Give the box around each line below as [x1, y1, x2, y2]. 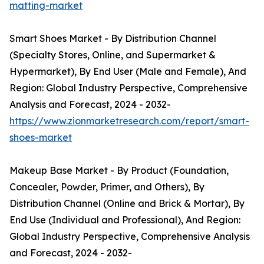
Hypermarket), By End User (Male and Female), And [9, 65, 246, 78]
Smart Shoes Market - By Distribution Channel [9, 32, 216, 45]
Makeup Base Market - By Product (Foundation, [9, 164, 229, 177]
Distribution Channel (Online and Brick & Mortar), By [9, 197, 245, 210]
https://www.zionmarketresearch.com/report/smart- [9, 115, 249, 127]
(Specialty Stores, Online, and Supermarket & [9, 49, 216, 61]
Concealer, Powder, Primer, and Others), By [9, 181, 204, 193]
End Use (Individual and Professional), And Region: [9, 214, 240, 226]
